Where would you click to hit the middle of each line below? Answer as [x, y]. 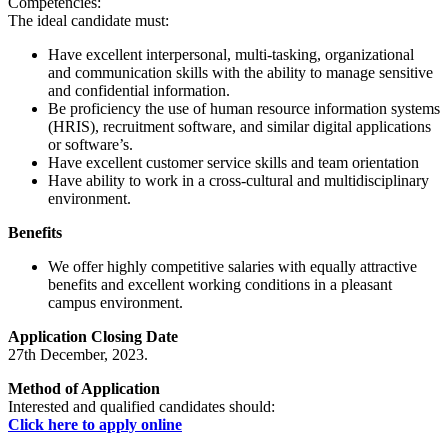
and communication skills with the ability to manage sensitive [240, 72]
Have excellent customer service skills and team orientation [233, 162]
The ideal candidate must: [88, 20]
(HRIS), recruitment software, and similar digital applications [239, 126]
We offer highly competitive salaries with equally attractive [232, 266]
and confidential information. [139, 90]
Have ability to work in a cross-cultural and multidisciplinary [238, 180]
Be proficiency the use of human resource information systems [244, 108]
